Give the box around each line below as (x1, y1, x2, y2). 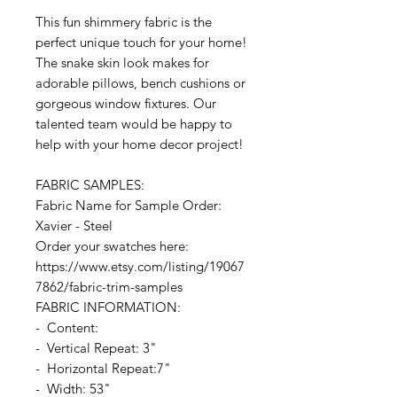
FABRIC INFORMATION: (35, 299, 181, 316)
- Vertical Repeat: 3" (35, 339, 157, 357)
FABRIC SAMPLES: (35, 176, 144, 194)
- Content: (35, 319, 102, 337)
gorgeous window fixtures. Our (35, 95, 216, 113)
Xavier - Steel (35, 217, 113, 235)
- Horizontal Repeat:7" (35, 360, 171, 378)
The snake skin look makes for (35, 54, 209, 72)
